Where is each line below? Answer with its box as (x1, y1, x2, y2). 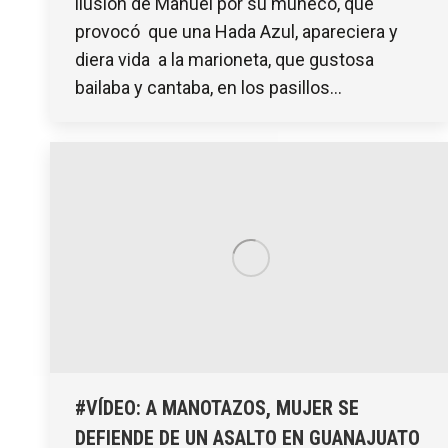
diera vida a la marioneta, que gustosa (75, 49, 374, 71)
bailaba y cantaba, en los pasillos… (75, 77, 342, 99)
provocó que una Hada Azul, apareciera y (75, 21, 402, 43)
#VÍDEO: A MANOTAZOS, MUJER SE (75, 395, 359, 420)
